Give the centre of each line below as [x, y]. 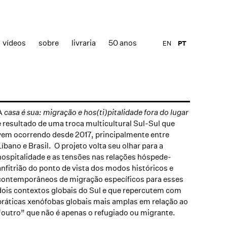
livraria [84, 43]
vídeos [14, 43]
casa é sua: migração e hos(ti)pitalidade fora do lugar [95, 112]
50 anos [123, 43]
